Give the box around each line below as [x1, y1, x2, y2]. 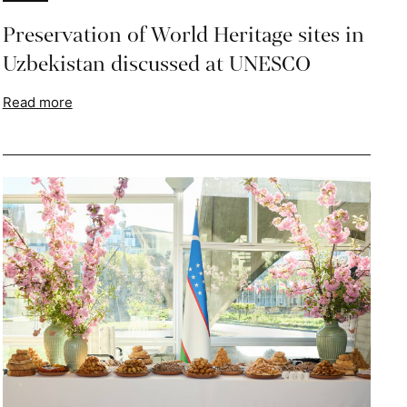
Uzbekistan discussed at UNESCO [2, 49, 311, 80]
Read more [2, 94, 73, 112]
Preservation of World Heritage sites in [2, 20, 364, 51]
